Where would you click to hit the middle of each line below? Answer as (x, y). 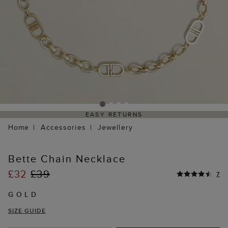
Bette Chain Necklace (67, 159)
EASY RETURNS (114, 115)
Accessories (63, 127)
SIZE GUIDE (27, 211)
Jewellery (115, 127)
